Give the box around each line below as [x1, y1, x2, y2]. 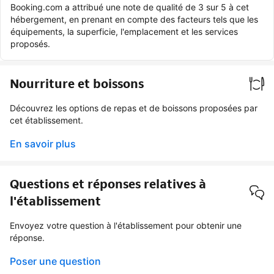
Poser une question [10, 254, 101, 267]
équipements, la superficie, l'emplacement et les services [10, 26, 238, 37]
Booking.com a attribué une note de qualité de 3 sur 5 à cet [10, 1, 249, 12]
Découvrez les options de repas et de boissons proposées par [10, 102, 257, 113]
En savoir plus [10, 137, 76, 150]
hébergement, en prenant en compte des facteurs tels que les [10, 13, 258, 24]
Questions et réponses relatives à [10, 176, 206, 192]
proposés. [10, 38, 50, 49]
